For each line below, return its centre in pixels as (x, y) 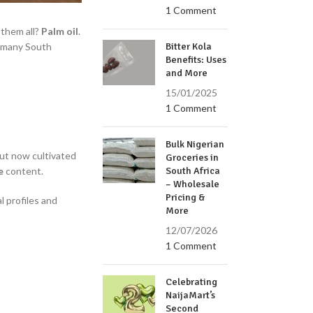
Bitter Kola (189, 46)
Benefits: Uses (196, 60)
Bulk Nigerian (195, 144)
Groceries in (192, 158)
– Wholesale (193, 184)
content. (23, 170)
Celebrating (192, 282)
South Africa (193, 171)
